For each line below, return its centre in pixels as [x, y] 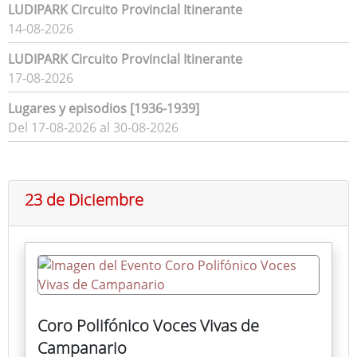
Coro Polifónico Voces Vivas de [148, 326]
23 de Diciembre [84, 200]
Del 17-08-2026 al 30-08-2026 [93, 128]
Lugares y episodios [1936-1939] [104, 109]
